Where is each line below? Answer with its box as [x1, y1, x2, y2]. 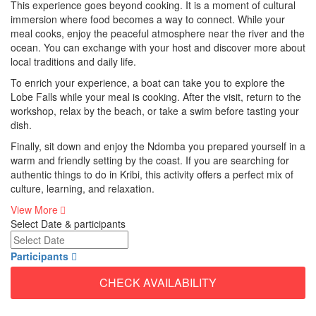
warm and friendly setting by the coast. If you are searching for [11, 152, 289, 167]
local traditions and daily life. [11, 54, 136, 68]
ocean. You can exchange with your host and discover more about [11, 39, 305, 54]
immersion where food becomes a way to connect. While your [11, 11, 285, 26]
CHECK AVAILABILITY [99, 274, 217, 291]
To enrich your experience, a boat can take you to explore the [11, 75, 285, 90]
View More [11, 202, 58, 217]
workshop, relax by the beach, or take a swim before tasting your [11, 103, 299, 118]
